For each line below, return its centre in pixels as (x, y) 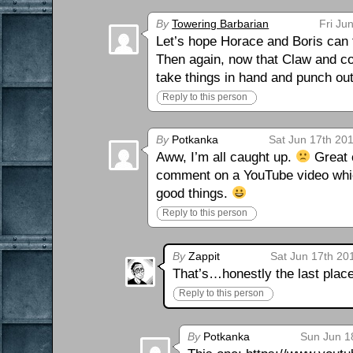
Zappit (203, 256)
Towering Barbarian (221, 23)
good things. (194, 193)
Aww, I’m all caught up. (226, 157)
